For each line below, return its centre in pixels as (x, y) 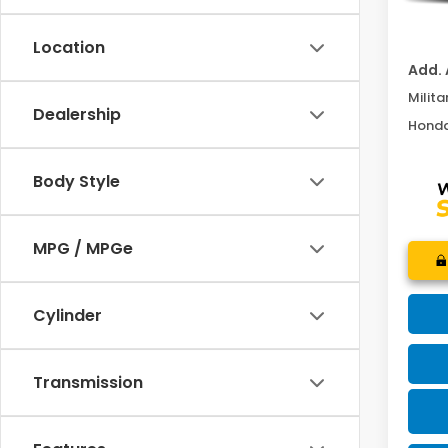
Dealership (77, 115)
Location (69, 48)
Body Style (76, 182)
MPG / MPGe (83, 249)
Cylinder (67, 316)
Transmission (88, 383)
